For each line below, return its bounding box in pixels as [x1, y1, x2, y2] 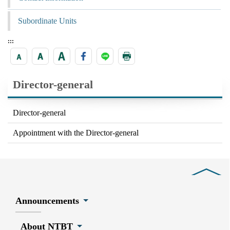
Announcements [15, 196, 79, 206]
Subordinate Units [18, 16, 76, 25]
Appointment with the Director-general [13, 128, 139, 137]
